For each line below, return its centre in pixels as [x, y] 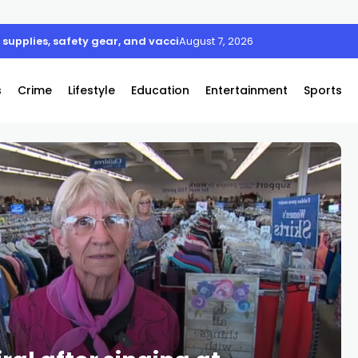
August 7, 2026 [216, 41]
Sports [323, 90]
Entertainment [247, 90]
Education [160, 90]
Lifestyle [91, 90]
